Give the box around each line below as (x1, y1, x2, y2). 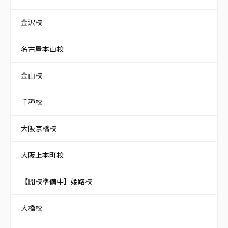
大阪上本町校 (21, 150, 64, 160)
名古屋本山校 (21, 44, 64, 54)
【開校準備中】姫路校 (21, 176, 92, 187)
